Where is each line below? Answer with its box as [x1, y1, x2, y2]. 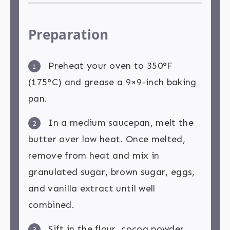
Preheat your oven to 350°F [46, 60, 173, 72]
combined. [28, 199, 74, 211]
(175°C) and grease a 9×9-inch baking [28, 76, 197, 88]
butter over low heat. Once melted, [28, 133, 185, 145]
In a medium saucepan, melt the [46, 117, 194, 129]
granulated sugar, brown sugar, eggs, [28, 166, 195, 178]
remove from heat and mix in [28, 150, 160, 162]
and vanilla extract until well [28, 183, 156, 195]
